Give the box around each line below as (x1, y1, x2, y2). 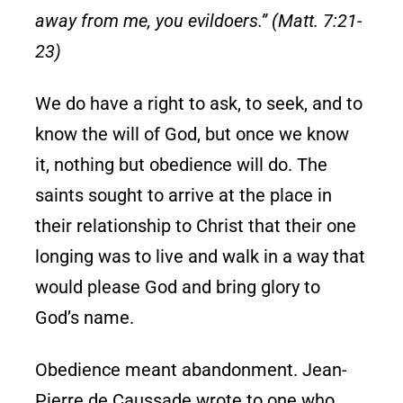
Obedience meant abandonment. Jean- (35, 358, 348, 381)
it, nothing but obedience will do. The (35, 153, 328, 175)
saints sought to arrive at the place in (35, 184, 333, 206)
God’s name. (35, 306, 135, 328)
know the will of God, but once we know (35, 122, 350, 145)
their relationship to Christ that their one (35, 214, 357, 237)
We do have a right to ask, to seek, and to (35, 92, 363, 114)
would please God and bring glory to (35, 275, 321, 298)
